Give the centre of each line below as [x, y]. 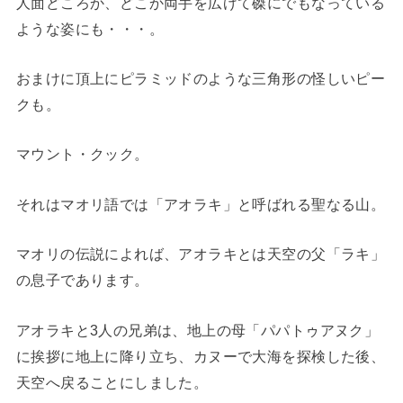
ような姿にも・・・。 [90, 28]
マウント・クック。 [82, 154]
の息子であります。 [82, 280]
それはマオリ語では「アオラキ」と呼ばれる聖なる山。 [201, 204]
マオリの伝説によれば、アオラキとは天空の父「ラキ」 [201, 254]
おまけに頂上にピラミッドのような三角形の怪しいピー [201, 79]
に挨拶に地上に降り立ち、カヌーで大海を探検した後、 [201, 356]
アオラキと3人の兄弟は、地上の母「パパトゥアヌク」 [197, 330]
